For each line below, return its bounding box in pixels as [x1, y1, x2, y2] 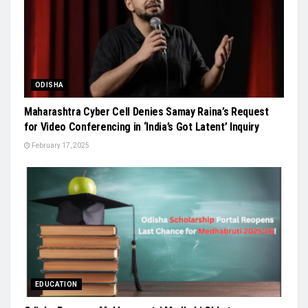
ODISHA [35, 81, 64, 89]
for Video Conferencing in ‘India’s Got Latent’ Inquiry [24, 120, 259, 133]
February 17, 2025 [30, 142, 89, 149]
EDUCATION [35, 280, 78, 288]
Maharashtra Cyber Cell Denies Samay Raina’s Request [24, 105, 269, 118]
